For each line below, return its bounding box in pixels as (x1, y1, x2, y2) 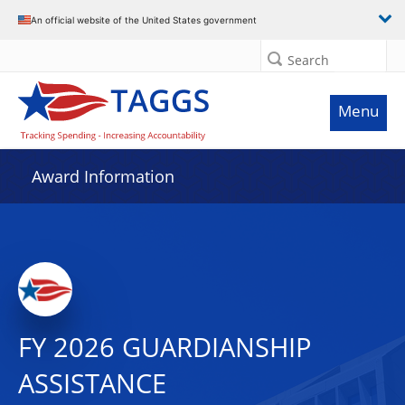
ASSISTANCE (18, 365, 166, 401)
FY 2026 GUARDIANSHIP (18, 329, 311, 365)
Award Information (32, 165, 174, 187)
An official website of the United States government (31, 14, 257, 25)
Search (287, 52, 329, 69)
